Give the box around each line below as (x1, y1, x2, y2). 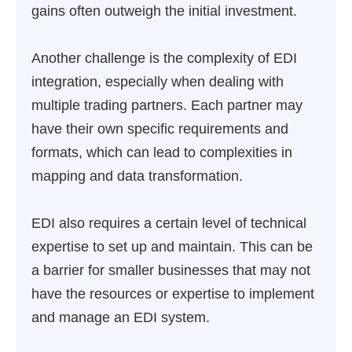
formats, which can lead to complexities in (31, 145, 292, 160)
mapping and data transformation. (31, 168, 243, 184)
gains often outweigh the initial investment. (31, 3, 297, 19)
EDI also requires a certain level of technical (31, 215, 306, 231)
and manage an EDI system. (31, 310, 210, 325)
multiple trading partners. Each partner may (31, 97, 302, 113)
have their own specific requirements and (31, 121, 288, 137)
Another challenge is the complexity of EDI (31, 50, 297, 66)
